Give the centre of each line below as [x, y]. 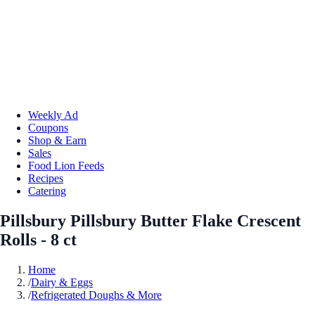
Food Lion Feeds [66, 165]
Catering [47, 191]
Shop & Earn [57, 140]
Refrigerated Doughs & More [96, 295]
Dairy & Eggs [62, 282]
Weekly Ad [53, 115]
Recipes [46, 178]
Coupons [48, 127]
